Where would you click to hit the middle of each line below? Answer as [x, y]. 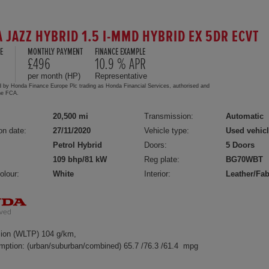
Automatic [245, 116]
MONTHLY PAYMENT [55, 52]
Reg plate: [162, 159]
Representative [121, 76]
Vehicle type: [167, 131]
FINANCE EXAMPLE [120, 52]
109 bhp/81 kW [80, 159]
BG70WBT [245, 159]
